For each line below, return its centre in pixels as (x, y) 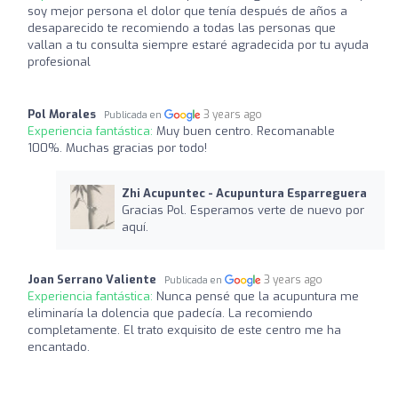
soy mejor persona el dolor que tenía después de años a (187, 11)
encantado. (59, 346)
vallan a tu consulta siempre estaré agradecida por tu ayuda (198, 44)
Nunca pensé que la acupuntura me (258, 296)
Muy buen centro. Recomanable (246, 131)
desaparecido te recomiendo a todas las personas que (182, 28)
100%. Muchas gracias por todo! (117, 147)
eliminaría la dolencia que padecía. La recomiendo (170, 313)
